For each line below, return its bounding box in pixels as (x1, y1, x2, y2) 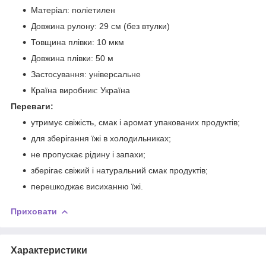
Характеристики (11, 245, 87, 255)
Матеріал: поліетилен (31, 5, 115, 15)
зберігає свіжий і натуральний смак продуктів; (31, 165, 208, 175)
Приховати (11, 206, 57, 216)
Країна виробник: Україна (31, 85, 130, 95)
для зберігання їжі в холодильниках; (31, 133, 171, 143)
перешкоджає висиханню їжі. (31, 181, 143, 191)
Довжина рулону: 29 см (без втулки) (31, 21, 170, 31)
